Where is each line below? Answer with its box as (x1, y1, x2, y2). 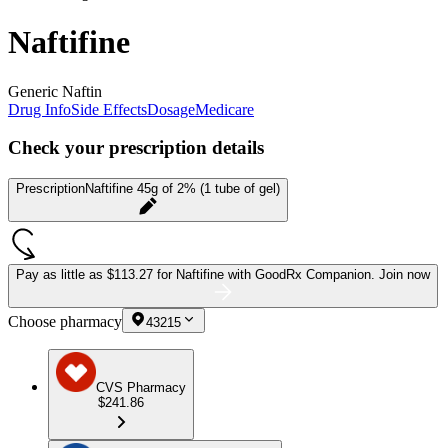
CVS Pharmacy (96, 380, 186, 396)
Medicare (195, 100, 254, 118)
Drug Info (8, 100, 71, 118)
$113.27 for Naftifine (107, 267, 228, 283)
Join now (379, 267, 430, 283)
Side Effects (71, 100, 147, 118)
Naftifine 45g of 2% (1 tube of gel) (85, 181, 280, 197)
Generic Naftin (8, 82, 102, 100)
